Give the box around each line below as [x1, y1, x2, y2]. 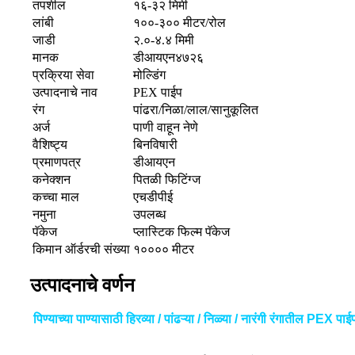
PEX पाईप [133, 86, 182, 100]
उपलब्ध [133, 208, 166, 222]
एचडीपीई [133, 190, 173, 204]
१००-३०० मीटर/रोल [133, 16, 226, 30]
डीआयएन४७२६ [133, 51, 204, 65]
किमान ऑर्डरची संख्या [32, 242, 130, 257]
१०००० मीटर [133, 242, 194, 257]
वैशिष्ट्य [32, 138, 67, 152]
